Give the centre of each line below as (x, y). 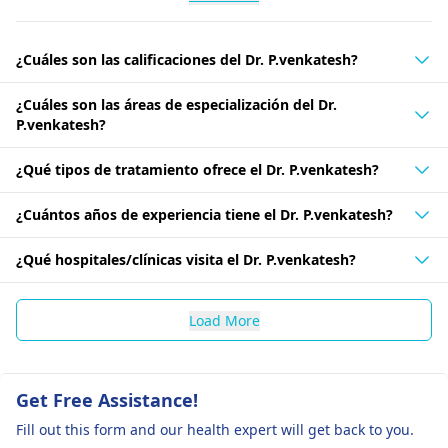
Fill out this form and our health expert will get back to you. (215, 429)
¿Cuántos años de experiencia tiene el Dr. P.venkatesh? (204, 214)
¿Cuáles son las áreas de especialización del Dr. (176, 104)
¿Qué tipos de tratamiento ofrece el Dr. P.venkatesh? (197, 169)
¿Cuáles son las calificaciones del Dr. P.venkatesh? (187, 59)
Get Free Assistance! (107, 400)
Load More (224, 320)
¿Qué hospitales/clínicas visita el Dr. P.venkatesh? (186, 259)
